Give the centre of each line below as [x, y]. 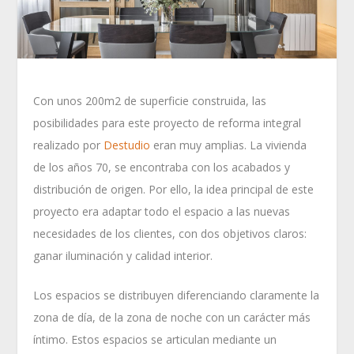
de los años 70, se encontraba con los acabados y [162, 167]
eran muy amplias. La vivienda [229, 145]
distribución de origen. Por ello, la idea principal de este [174, 189]
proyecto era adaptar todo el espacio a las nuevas [162, 211]
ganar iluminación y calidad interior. [123, 255]
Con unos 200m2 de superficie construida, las [150, 100]
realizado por [69, 145]
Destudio [127, 145]
